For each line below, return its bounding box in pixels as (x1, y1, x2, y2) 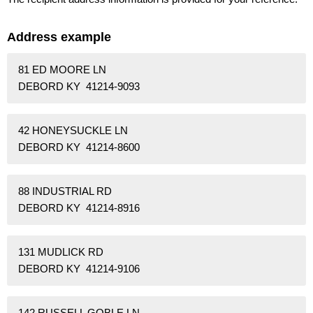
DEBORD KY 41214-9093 (18, 80, 140, 92)
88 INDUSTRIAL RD (18, 184, 112, 197)
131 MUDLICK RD (18, 245, 103, 258)
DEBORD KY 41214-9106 (18, 262, 140, 275)
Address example (7, 29, 111, 44)
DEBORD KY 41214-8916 (18, 201, 140, 214)
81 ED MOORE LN (18, 63, 106, 75)
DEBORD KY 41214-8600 (18, 140, 140, 153)
